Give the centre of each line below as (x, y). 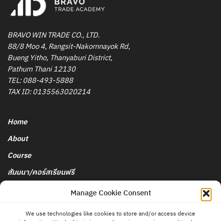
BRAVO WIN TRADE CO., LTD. (54, 36)
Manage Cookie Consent (110, 193)
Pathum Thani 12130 (41, 70)
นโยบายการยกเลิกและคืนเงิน (52, 189)
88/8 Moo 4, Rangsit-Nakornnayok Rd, (69, 47)
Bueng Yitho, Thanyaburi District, (60, 58)
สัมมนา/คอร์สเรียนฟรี (41, 172)
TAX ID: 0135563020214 (49, 92)
